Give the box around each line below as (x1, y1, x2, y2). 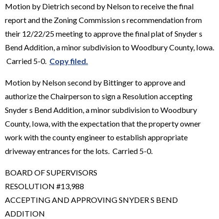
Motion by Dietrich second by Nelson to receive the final (5, 1, 194, 11)
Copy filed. (49, 56, 88, 66)
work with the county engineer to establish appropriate (5, 132, 188, 142)
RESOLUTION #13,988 (5, 181, 84, 191)
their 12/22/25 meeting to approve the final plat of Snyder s (5, 28, 202, 38)
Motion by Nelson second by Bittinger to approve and (5, 77, 185, 87)
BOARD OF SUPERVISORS (5, 167, 97, 177)
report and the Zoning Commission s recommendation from (5, 15, 202, 24)
